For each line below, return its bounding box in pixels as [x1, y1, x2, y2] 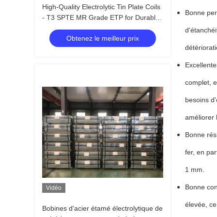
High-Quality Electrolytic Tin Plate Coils [42, 3, 160, 11]
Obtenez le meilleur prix [66, 34, 139, 42]
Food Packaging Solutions [42, 24, 122, 32]
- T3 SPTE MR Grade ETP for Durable [42, 14, 159, 21]
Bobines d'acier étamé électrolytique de [42, 204, 163, 212]
